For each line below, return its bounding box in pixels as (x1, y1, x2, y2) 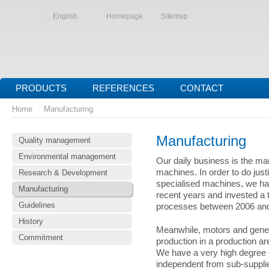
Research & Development (19, 168, 107, 177)
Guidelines (19, 201, 55, 210)
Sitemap (161, 12, 188, 20)
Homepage (106, 12, 143, 20)
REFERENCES (92, 83, 154, 93)
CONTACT (180, 83, 223, 93)
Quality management (19, 136, 91, 145)
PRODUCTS (16, 83, 67, 93)
